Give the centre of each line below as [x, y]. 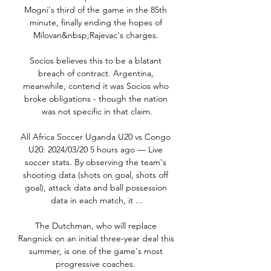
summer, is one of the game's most [96, 251]
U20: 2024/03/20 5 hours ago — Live [96, 150]
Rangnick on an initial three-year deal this [96, 239]
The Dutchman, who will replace [96, 226]
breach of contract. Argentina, [96, 73]
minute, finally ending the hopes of [96, 23]
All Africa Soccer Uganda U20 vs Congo [96, 137]
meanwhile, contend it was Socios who [96, 86]
